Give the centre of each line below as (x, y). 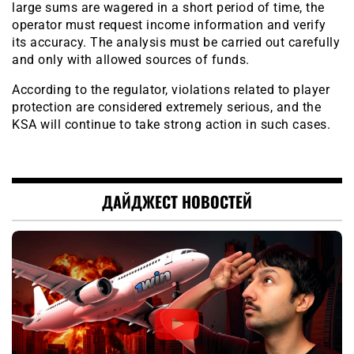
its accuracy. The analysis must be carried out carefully (176, 43)
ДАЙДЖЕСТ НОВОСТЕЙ (177, 202)
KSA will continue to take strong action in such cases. (171, 125)
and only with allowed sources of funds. (131, 60)
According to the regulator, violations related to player (171, 90)
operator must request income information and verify (169, 25)
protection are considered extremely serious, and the (166, 107)
